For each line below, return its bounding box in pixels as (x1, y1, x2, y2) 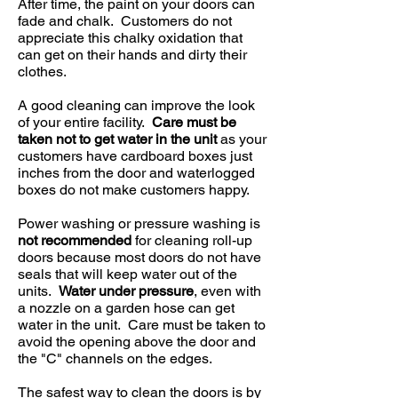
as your (217, 130, 267, 147)
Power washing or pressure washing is (18, 214, 260, 232)
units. (18, 282, 59, 299)
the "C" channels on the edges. (18, 349, 216, 367)
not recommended (18, 231, 131, 249)
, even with (194, 282, 261, 299)
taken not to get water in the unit (18, 130, 217, 147)
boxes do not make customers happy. (18, 180, 256, 198)
